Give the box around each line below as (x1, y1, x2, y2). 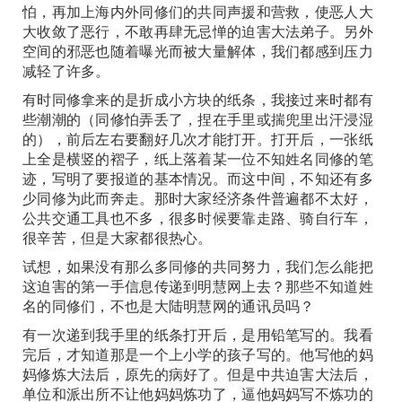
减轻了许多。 (22, 60, 110, 81)
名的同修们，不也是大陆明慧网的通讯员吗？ (22, 295, 315, 316)
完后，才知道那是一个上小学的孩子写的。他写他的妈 (22, 344, 373, 364)
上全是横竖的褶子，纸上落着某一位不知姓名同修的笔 (22, 148, 373, 169)
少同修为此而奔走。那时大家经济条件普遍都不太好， (22, 188, 373, 208)
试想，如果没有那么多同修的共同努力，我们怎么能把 (22, 256, 373, 276)
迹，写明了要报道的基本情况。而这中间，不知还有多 (22, 168, 373, 188)
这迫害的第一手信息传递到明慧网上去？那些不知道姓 (22, 275, 373, 296)
